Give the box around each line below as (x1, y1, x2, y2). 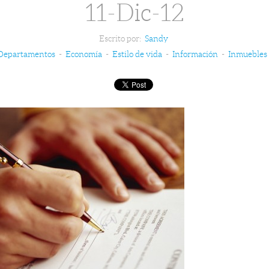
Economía (65, 49, 102, 59)
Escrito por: (99, 33, 143, 43)
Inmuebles (228, 49, 267, 59)
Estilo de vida (112, 49, 162, 59)
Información (172, 49, 218, 59)
